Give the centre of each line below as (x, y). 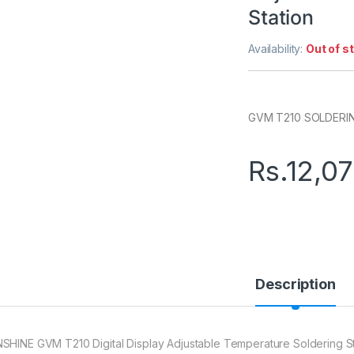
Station (281, 17)
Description (296, 284)
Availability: (277, 48)
